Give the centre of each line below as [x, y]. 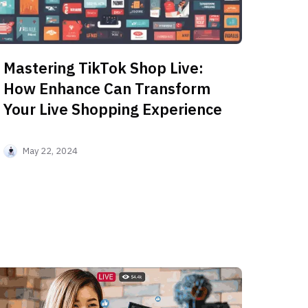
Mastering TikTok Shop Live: [104, 68]
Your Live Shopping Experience [113, 109]
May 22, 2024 [51, 151]
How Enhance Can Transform [107, 89]
